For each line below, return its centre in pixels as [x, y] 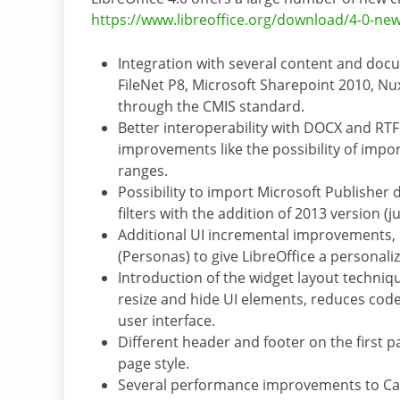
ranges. [143, 171]
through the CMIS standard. [211, 107]
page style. [154, 364]
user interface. [167, 321]
